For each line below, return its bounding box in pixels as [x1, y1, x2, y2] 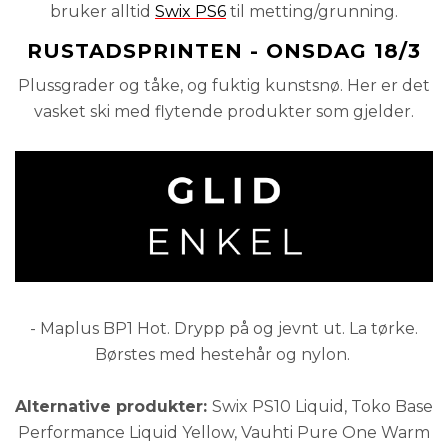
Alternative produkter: [15, 397, 212, 417]
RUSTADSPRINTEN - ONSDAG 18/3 [27, 39, 421, 64]
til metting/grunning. [226, 2, 398, 22]
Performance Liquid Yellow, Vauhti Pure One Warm [18, 423, 430, 443]
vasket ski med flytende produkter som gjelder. [34, 102, 414, 122]
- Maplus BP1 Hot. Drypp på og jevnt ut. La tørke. [30, 319, 418, 339]
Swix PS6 [155, 2, 226, 22]
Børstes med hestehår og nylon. [94, 345, 354, 365]
